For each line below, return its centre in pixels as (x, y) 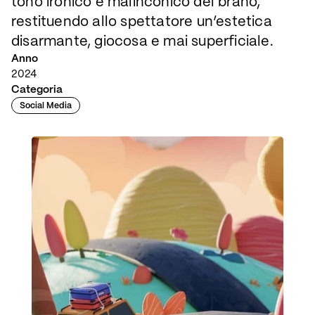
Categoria (37, 89)
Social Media (46, 105)
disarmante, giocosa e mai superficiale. (142, 40)
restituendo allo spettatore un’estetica (142, 21)
